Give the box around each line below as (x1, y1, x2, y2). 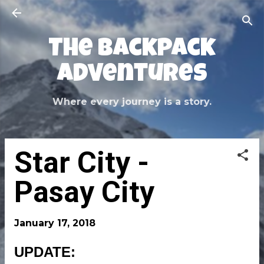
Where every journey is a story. (52, 96, 212, 107)
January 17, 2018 (14, 217, 95, 229)
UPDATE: (14, 244, 75, 260)
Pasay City (14, 175, 154, 209)
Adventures (57, 63, 207, 88)
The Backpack (48, 38, 216, 63)
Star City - (14, 146, 149, 180)
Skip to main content (78, 9, 186, 20)
